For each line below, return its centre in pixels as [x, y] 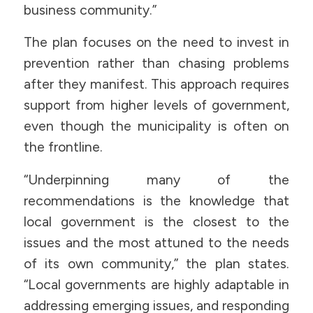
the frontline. [63, 147]
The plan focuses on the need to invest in [156, 43]
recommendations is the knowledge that [156, 201]
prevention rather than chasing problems [156, 64]
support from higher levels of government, [156, 105]
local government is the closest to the [156, 221]
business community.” [90, 10]
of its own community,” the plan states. [156, 263]
